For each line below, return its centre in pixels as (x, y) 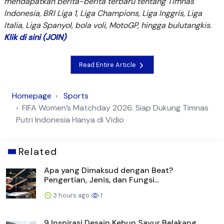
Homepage (32, 95)
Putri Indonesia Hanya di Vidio (70, 119)
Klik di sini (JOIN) (35, 37)
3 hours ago (71, 195)
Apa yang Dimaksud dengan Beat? (108, 170)
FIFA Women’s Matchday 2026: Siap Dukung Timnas (115, 107)
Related (38, 151)
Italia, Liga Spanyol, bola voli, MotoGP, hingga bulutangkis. (108, 25)
